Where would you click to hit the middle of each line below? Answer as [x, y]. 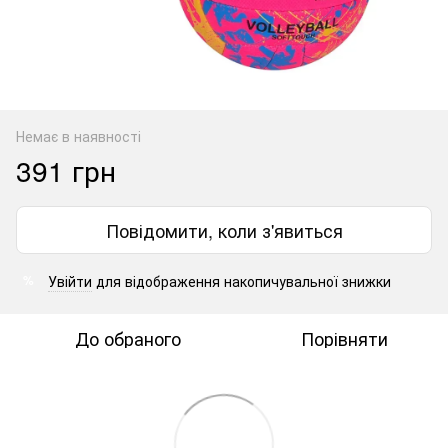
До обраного [128, 337]
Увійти [70, 280]
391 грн [66, 169]
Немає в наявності [78, 135]
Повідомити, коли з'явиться [224, 229]
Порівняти [344, 337]
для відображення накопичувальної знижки [241, 280]
